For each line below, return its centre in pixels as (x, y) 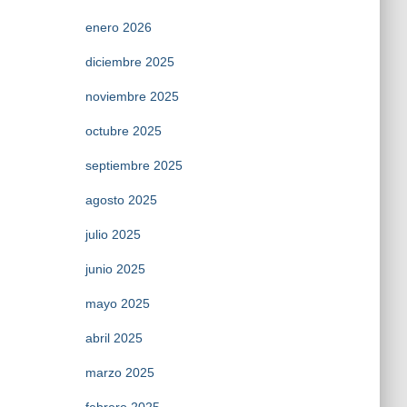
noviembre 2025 (132, 96)
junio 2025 (115, 269)
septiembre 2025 (134, 165)
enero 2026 (118, 27)
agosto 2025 (121, 200)
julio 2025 (113, 234)
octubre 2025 (123, 131)
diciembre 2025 (129, 62)
